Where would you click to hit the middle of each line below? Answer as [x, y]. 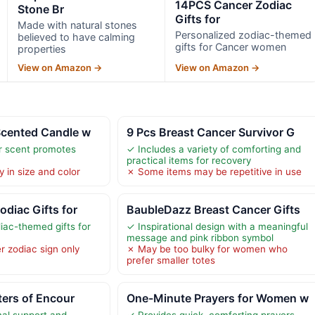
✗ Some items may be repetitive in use [214, 171]
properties [41, 49]
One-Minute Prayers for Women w [217, 298]
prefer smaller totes [171, 260]
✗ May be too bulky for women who [207, 249]
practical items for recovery [188, 160]
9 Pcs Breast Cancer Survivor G [210, 132]
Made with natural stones [77, 25]
